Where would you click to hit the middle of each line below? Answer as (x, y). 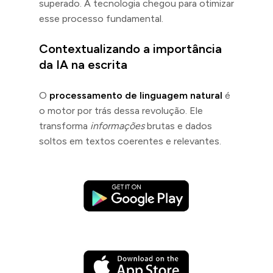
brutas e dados (178, 126)
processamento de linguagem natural (136, 95)
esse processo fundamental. (101, 18)
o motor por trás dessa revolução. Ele (121, 110)
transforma (65, 126)
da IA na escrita (83, 64)
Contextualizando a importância (130, 48)
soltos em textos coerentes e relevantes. (130, 141)
